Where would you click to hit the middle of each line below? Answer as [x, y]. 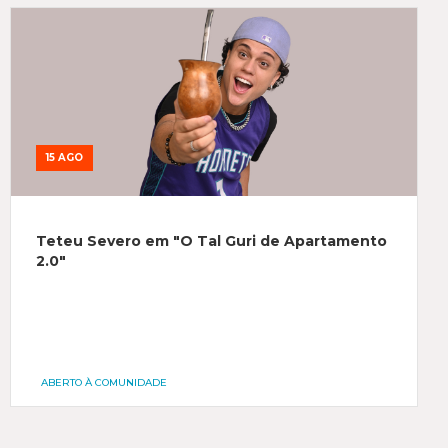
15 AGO [64, 157]
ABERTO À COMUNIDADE [103, 382]
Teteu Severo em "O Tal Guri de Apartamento [211, 241]
